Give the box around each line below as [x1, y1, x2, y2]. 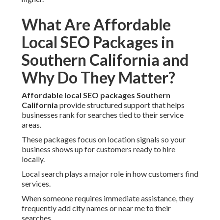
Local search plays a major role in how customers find [22, 169, 198, 179]
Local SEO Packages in [22, 32, 174, 52]
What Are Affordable [22, 15, 171, 34]
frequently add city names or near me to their [22, 203, 171, 213]
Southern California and [22, 50, 189, 70]
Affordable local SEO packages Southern [22, 90, 170, 100]
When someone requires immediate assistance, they [22, 193, 193, 203]
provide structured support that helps [58, 100, 185, 110]
